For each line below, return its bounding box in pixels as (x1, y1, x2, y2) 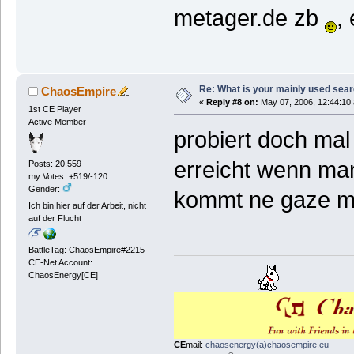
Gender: (28, 184, 62, 194)
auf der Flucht (28, 213, 81, 224)
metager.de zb (173, 5, 325, 31)
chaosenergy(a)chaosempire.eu (205, 340, 329, 350)
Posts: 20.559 (28, 159, 81, 169)
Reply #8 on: (205, 96, 258, 107)
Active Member (28, 116, 86, 126)
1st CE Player (28, 104, 81, 114)
